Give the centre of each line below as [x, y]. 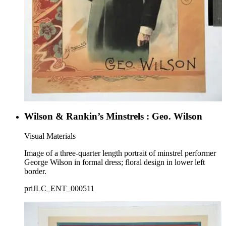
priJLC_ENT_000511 [59, 188]
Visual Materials [50, 136]
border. [35, 171]
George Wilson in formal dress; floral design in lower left [115, 162]
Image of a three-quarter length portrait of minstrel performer [120, 153]
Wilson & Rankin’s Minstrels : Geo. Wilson [113, 116]
